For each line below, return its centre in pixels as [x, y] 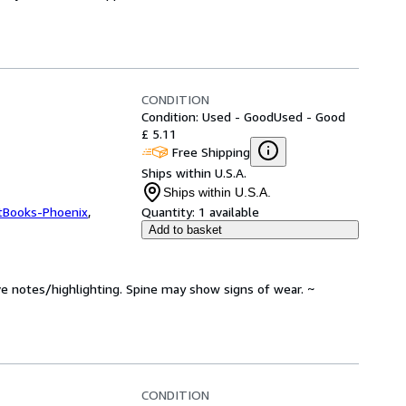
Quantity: [168, 212]
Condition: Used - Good [208, 116]
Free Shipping [211, 151]
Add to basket [185, 230]
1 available [229, 212]
